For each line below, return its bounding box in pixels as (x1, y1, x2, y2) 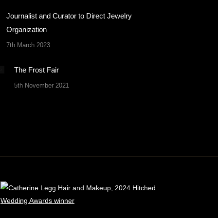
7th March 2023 (6, 41, 50, 49)
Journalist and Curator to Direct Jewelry (6, 12, 132, 20)
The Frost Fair (14, 66, 59, 74)
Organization (6, 25, 47, 34)
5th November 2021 (14, 82, 69, 89)
